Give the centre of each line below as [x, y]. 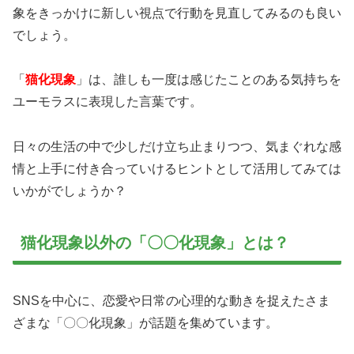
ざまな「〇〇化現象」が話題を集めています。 [145, 323]
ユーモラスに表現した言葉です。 [107, 102]
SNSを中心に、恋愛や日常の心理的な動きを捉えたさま [171, 301]
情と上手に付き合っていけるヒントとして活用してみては [177, 169]
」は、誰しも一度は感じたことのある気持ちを [209, 80]
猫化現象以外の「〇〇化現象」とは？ [155, 243]
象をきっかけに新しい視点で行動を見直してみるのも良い [177, 13]
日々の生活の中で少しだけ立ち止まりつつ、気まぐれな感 [177, 147]
